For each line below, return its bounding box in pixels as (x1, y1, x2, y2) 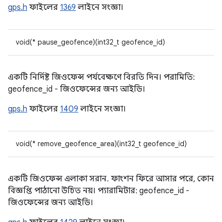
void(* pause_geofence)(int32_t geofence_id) (16, 38, 165, 47)
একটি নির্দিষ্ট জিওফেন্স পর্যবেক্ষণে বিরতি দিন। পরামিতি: (8, 72, 195, 82)
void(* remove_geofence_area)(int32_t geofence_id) (16, 139, 187, 148)
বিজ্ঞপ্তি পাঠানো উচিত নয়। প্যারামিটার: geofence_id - (8, 186, 189, 196)
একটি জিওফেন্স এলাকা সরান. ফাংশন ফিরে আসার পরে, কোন (8, 174, 214, 184)
